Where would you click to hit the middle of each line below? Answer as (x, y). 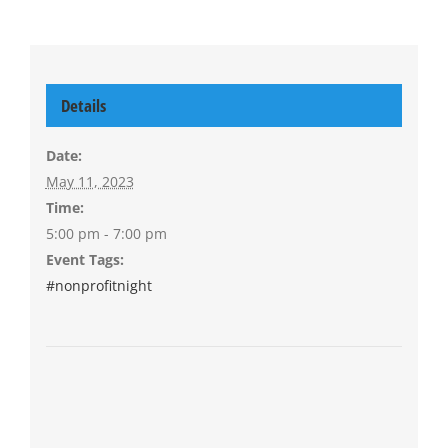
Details (83, 106)
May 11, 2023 (89, 182)
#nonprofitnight (98, 286)
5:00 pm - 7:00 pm (106, 234)
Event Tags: (84, 260)
